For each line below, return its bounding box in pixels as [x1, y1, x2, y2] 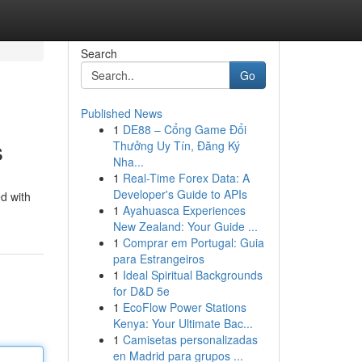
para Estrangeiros [112, 250, 204, 267]
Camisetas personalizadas [122, 331, 258, 347]
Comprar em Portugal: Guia [122, 234, 264, 250]
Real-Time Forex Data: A [122, 170, 250, 186]
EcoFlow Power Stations [122, 299, 246, 315]
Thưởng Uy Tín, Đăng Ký [112, 137, 240, 154]
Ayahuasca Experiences [122, 202, 246, 218]
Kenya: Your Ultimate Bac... [112, 315, 253, 331]
